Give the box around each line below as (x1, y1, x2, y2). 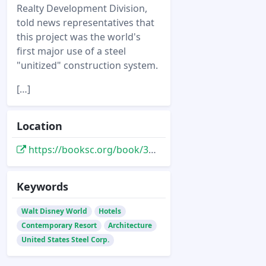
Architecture (108, 220, 153, 231)
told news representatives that (17, 16, 154, 29)
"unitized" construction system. (17, 59, 158, 72)
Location (17, 119, 62, 133)
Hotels (99, 206, 122, 216)
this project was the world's (17, 30, 141, 43)
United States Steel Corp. (21, 235, 109, 245)
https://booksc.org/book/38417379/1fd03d (26, 143, 148, 156)
